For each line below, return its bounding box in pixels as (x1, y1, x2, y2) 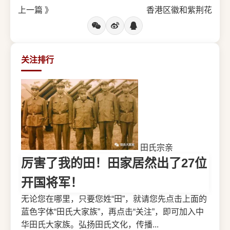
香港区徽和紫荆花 (146, 5, 212, 14)
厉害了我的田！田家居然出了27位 (21, 156, 207, 170)
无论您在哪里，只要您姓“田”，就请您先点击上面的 (21, 195, 207, 204)
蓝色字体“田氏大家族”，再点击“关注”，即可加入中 (21, 207, 204, 217)
